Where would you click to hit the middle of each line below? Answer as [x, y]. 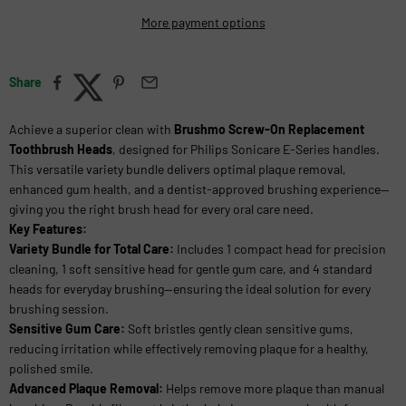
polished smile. [51, 368]
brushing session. [59, 308]
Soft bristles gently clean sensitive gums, [239, 328]
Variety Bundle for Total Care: [92, 248]
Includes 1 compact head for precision [280, 248]
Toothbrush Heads [61, 149]
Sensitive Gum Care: [67, 328]
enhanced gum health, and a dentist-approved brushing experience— [199, 188]
